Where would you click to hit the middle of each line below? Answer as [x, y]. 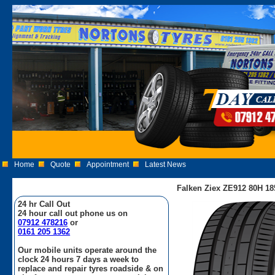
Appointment [108, 165]
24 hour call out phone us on [73, 213]
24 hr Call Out [44, 204]
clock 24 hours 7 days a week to [79, 259]
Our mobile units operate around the [87, 250]
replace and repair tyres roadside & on [91, 268]
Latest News [166, 165]
